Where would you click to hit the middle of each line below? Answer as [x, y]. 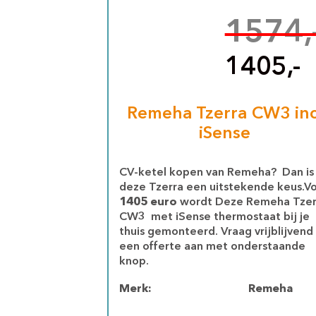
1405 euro [148, 202]
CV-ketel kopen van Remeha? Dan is [217, 173]
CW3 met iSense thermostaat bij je [214, 217]
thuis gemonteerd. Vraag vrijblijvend [216, 232]
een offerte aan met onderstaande [212, 247]
